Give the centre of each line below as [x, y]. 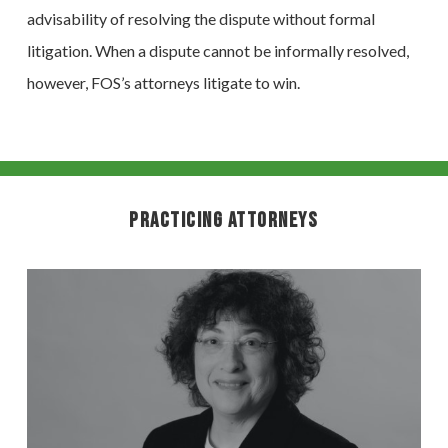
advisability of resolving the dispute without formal [200, 19]
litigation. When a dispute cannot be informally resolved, [217, 51]
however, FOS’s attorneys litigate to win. [163, 83]
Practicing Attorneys [224, 220]
